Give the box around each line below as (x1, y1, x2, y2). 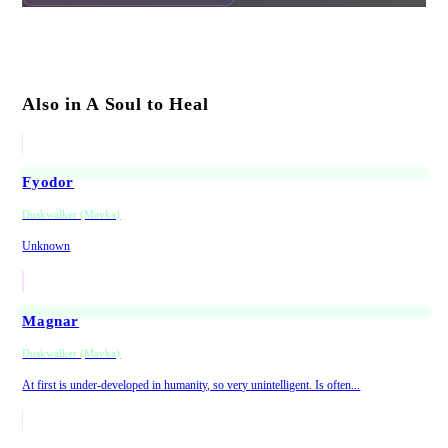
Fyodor (22, 173, 75, 191)
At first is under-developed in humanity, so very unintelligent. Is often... (22, 378, 361, 391)
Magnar (22, 311, 80, 329)
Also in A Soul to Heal (22, 93, 209, 114)
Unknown (22, 239, 71, 252)
